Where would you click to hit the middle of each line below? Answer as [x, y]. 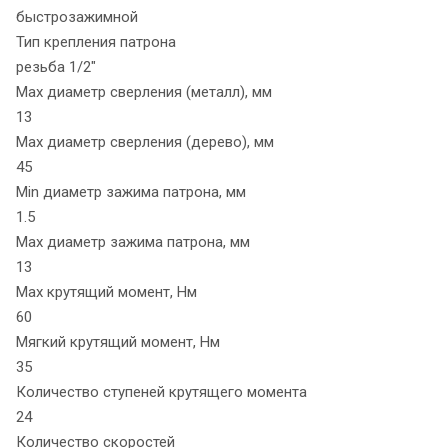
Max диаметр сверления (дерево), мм [145, 142]
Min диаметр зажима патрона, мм [131, 192]
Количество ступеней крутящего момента [161, 392]
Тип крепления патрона [96, 42]
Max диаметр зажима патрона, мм [133, 242]
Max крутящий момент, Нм [106, 292]
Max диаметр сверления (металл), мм [144, 92]
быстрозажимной [77, 17]
